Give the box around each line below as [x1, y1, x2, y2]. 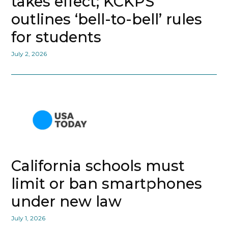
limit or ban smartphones [11, 175, 203, 193]
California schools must [11, 157, 185, 175]
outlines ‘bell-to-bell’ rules [11, 10, 203, 28]
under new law [11, 192, 122, 211]
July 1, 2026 [11, 214, 46, 222]
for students [11, 28, 102, 46]
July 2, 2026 [11, 50, 47, 58]
